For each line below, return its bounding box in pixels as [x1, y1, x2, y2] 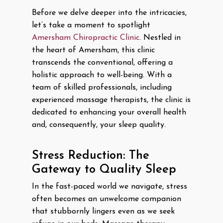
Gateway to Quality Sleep [32, 164, 176, 176]
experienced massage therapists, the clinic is [32, 96, 191, 104]
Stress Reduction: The [32, 150, 149, 162]
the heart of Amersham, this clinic [32, 46, 155, 54]
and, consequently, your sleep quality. [32, 121, 166, 129]
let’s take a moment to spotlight [32, 21, 150, 29]
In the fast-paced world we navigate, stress [32, 183, 187, 191]
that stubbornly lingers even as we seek [32, 208, 175, 216]
